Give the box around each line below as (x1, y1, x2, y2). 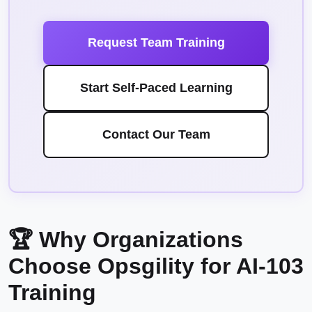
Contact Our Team (102, 127, 210, 141)
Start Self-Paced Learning (79, 81, 233, 95)
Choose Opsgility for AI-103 (8, 253, 304, 279)
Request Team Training (87, 36, 225, 49)
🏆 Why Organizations (8, 227, 243, 252)
